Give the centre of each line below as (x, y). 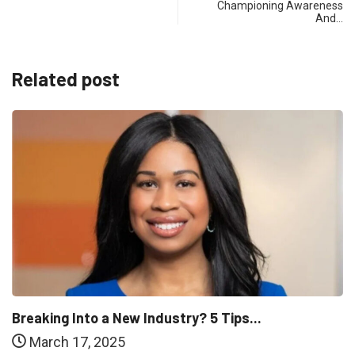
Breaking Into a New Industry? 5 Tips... (137, 318)
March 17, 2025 (76, 342)
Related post (66, 79)
